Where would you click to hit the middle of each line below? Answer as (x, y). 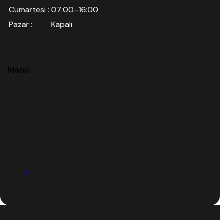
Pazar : (22, 25)
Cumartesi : (29, 10)
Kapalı (62, 25)
